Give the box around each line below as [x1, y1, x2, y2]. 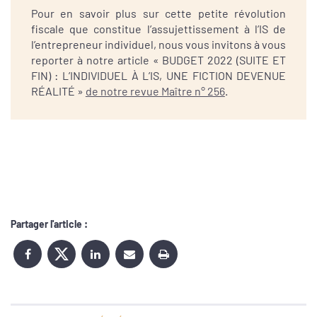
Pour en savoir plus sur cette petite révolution [30, 6, 287, 21]
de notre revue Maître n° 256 [85, 84, 225, 98]
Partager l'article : [11, 218, 88, 231]
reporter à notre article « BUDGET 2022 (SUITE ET [30, 53, 287, 67]
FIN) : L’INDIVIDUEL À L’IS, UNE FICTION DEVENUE [30, 69, 287, 83]
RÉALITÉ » [30, 84, 86, 98]
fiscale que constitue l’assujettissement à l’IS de [30, 22, 287, 36]
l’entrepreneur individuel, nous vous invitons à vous [30, 38, 287, 52]
